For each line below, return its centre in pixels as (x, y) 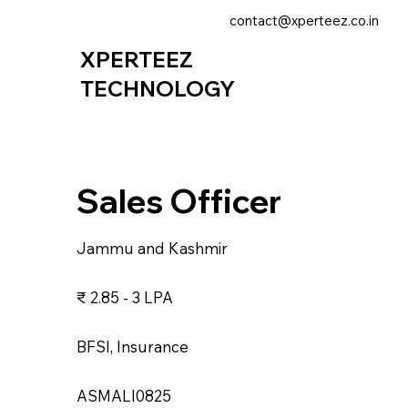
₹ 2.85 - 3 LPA (125, 297)
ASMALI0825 (124, 395)
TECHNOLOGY (158, 89)
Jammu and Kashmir (152, 248)
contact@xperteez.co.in (304, 20)
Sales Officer (179, 200)
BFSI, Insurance (133, 346)
